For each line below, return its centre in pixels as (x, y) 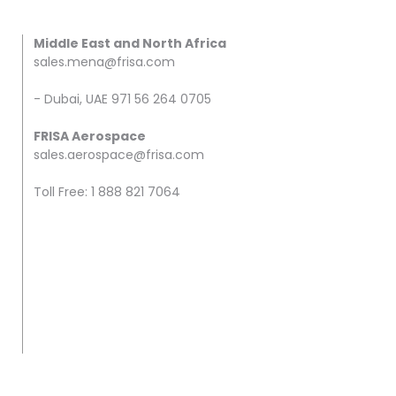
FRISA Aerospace (90, 137)
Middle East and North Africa (130, 44)
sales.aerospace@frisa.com (119, 155)
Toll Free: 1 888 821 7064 (107, 192)
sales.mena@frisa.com (104, 62)
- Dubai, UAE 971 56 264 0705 (122, 99)
